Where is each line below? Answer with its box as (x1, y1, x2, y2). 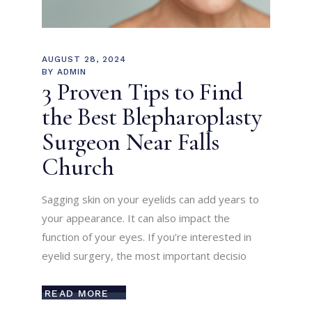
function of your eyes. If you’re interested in (42, 230, 252, 244)
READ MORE (45, 287, 109, 299)
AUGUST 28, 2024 (42, 54, 126, 65)
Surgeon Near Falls (42, 127, 220, 157)
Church (42, 153, 114, 182)
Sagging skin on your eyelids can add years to (42, 192, 260, 207)
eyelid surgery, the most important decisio (42, 249, 247, 263)
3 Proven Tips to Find (42, 77, 243, 107)
